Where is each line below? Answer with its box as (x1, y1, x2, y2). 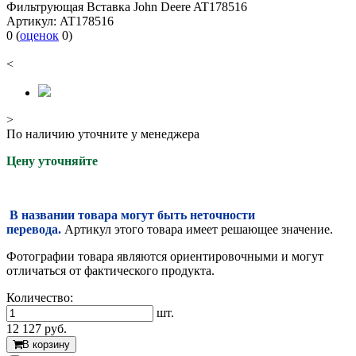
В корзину (22, 339, 70, 351)
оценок (20, 29, 59, 43)
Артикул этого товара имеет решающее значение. (61, 222, 336, 237)
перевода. (6, 222, 61, 237)
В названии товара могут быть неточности (10, 208, 255, 222)
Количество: (6, 291, 73, 305)
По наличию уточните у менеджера (6, 127, 199, 141)
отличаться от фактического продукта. (6, 264, 215, 278)
